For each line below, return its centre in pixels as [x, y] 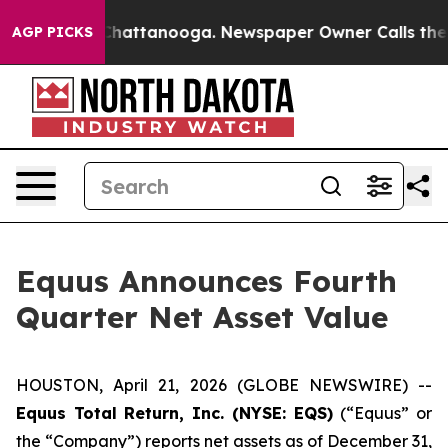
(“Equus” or [386, 413]
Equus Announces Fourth [206, 281]
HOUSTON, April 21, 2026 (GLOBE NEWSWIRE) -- [224, 385]
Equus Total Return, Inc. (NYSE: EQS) [178, 413]
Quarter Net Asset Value [202, 317]
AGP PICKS [52, 32]
